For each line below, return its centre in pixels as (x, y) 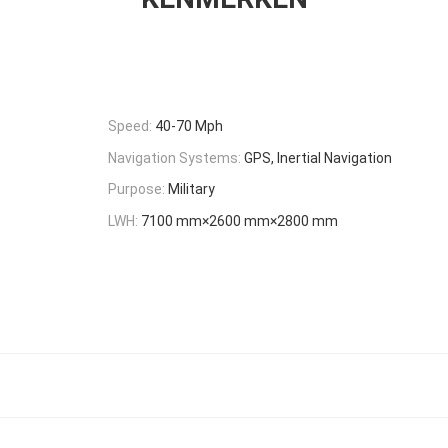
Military (191, 189)
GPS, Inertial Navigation (318, 157)
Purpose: (136, 189)
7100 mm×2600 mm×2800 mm (239, 221)
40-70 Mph (189, 125)
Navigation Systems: (174, 157)
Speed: (130, 125)
